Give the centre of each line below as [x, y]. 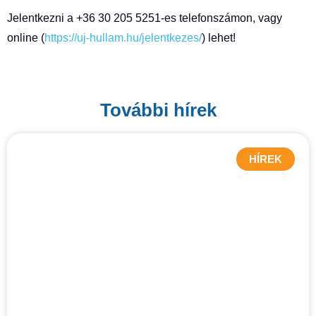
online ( [26, 38]
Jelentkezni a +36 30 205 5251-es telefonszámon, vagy [145, 18]
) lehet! [219, 38]
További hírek [158, 110]
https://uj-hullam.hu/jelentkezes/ [123, 38]
